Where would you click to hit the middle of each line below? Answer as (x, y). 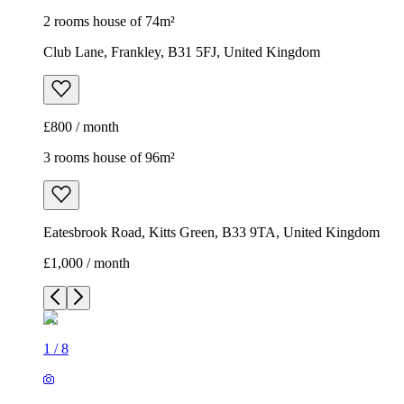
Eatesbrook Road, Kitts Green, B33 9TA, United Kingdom (211, 233)
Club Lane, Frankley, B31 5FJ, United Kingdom (182, 52)
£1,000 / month (87, 263)
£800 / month (81, 127)
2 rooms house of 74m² (109, 22)
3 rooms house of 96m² (109, 158)
